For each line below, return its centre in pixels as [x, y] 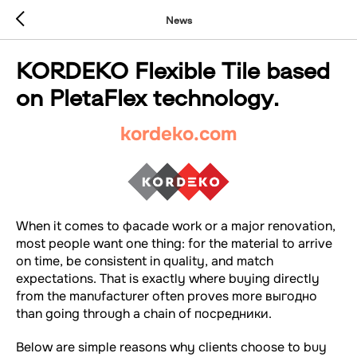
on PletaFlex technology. [147, 96]
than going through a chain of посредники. [144, 313]
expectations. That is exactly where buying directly [168, 278]
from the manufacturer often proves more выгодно [167, 296]
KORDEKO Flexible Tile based [173, 69]
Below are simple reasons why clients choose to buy [171, 347]
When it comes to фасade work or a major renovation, [176, 226]
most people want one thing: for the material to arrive [174, 243]
